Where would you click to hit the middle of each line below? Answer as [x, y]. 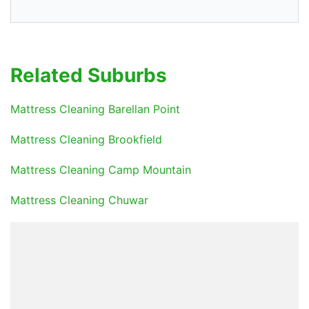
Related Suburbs [89, 76]
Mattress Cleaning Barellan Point [95, 109]
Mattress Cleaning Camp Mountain [101, 170]
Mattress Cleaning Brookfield [86, 140]
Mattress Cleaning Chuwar [79, 200]
